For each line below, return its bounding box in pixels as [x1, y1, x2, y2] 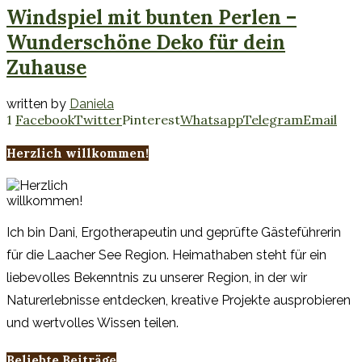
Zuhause [6, 54, 86, 80]
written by [6, 95, 69, 112]
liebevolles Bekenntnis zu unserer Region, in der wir [6, 270, 307, 286]
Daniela [69, 95, 114, 112]
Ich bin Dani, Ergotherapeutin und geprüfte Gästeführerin [6, 225, 341, 241]
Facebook [15, 111, 74, 128]
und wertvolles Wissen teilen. [6, 315, 179, 331]
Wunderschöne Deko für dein [6, 29, 285, 55]
